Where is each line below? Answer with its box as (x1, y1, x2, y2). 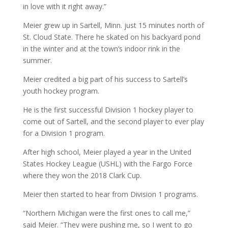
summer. (22, 55, 52, 65)
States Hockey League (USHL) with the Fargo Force (22, 158, 192, 168)
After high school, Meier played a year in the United (22, 147, 191, 157)
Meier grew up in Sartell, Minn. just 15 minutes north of (22, 20, 204, 30)
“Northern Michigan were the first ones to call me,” (22, 208, 190, 218)
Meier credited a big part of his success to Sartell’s (22, 74, 188, 84)
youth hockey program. (22, 85, 99, 96)
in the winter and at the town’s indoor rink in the (22, 43, 180, 53)
